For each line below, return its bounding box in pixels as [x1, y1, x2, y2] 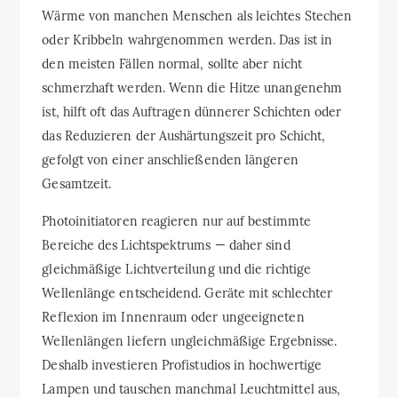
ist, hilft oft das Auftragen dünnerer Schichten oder [42, 103, 342, 120]
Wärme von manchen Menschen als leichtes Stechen [42, 7, 353, 24]
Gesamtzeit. [42, 175, 112, 192]
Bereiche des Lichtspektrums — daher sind [42, 236, 291, 253]
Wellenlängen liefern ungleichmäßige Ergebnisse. [42, 332, 338, 349]
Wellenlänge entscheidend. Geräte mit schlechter [42, 284, 333, 301]
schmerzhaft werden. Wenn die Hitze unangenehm [42, 79, 343, 96]
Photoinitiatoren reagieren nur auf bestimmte [42, 212, 311, 229]
